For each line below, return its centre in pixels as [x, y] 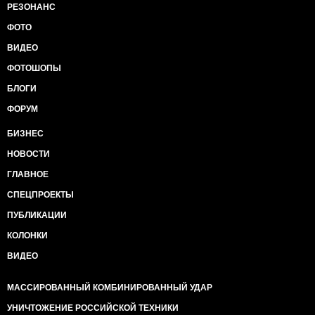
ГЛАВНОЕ [28, 174]
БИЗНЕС [25, 134]
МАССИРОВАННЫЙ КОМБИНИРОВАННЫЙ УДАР [110, 288]
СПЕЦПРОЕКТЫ [40, 195]
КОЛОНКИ [27, 236]
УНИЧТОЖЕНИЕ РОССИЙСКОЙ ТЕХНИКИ [93, 308]
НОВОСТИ [28, 154]
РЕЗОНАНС [31, 7]
